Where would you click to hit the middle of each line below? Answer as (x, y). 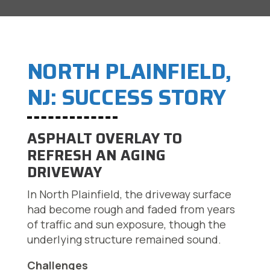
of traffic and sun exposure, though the (126, 224)
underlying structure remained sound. (124, 240)
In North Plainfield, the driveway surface (129, 194)
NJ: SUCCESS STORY (126, 98)
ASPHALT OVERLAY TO (104, 139)
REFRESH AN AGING (96, 156)
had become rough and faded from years (131, 209)
